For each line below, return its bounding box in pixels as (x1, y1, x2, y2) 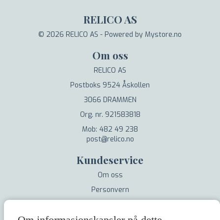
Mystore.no (145, 29, 182, 39)
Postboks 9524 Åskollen (70, 80, 150, 90)
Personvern (91, 185, 129, 194)
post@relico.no (86, 134, 134, 144)
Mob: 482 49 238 (82, 124, 138, 134)
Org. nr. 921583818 (80, 110, 140, 119)
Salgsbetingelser (82, 199, 137, 209)
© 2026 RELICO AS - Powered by (38, 29, 145, 39)
